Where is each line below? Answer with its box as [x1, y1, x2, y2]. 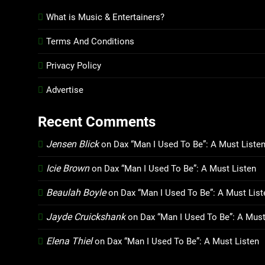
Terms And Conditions [46, 36, 134, 47]
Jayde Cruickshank [46, 211, 125, 222]
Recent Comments [38, 114, 156, 130]
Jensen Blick [46, 138, 99, 150]
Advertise [46, 85, 83, 95]
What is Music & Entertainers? [46, 12, 164, 22]
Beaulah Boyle [46, 187, 106, 198]
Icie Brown [46, 163, 89, 174]
